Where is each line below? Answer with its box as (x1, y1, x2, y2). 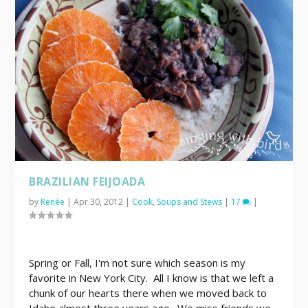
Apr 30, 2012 (74, 195, 124, 208)
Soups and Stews (157, 195, 223, 208)
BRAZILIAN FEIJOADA (29, 173, 146, 189)
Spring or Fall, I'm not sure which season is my (29, 255, 246, 269)
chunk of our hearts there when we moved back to (29, 285, 267, 300)
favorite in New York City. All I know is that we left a (29, 270, 274, 285)
